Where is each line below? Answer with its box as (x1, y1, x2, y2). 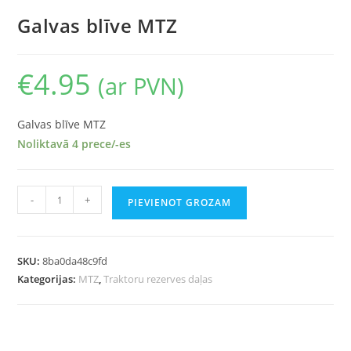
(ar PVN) (98, 71, 185, 102)
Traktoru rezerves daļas (103, 272, 213, 287)
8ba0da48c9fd (42, 254, 108, 269)
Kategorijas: (17, 272, 79, 287)
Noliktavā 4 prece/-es (17, 136, 132, 152)
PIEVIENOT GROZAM (128, 196, 232, 210)
